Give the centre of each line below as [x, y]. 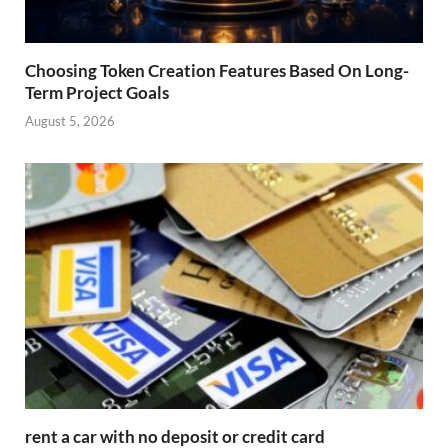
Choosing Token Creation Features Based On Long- [217, 70]
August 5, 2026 [70, 121]
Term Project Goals [97, 92]
